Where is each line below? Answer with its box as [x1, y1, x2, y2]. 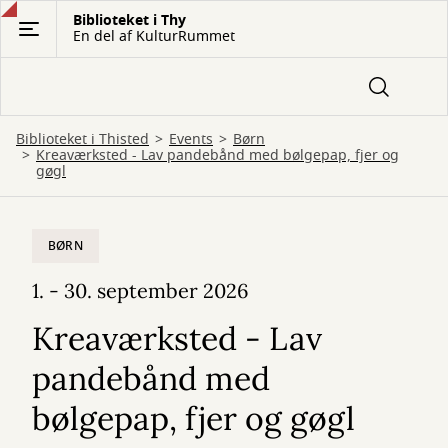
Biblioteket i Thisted [16, 129, 149, 150]
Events [169, 129, 213, 150]
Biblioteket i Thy [73, 10, 186, 31]
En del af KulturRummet [73, 26, 235, 47]
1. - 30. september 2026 [32, 278, 249, 303]
